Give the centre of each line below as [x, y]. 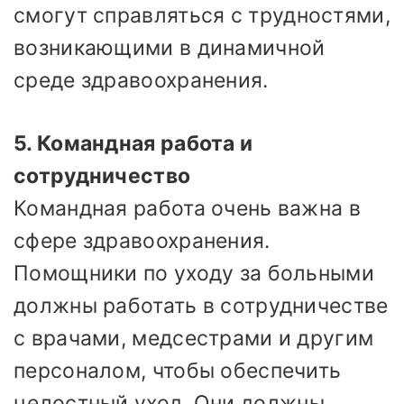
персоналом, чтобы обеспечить [178, 371]
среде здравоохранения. [141, 80]
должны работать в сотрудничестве [201, 306]
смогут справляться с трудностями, [202, 15]
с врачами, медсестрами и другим [194, 339]
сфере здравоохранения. [142, 241]
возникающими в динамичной [170, 47]
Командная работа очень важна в [187, 209]
